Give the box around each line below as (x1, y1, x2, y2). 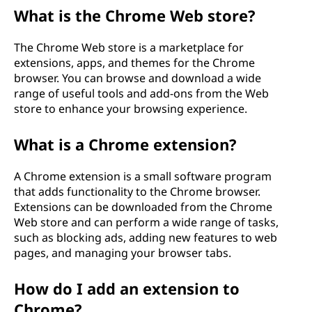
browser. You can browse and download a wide (14, 70, 261, 86)
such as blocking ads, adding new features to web (14, 229, 277, 245)
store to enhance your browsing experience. (14, 100, 247, 116)
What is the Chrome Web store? (14, 4, 256, 26)
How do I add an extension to (14, 277, 240, 299)
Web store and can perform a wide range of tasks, (14, 214, 279, 230)
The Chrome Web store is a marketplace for (14, 39, 244, 55)
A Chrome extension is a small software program (14, 168, 272, 184)
